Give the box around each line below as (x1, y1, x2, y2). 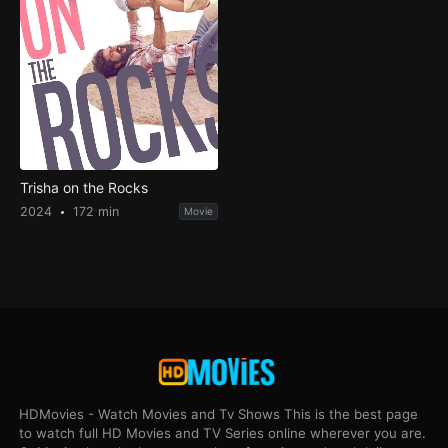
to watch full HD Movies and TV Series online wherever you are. (19, 424, 427, 441)
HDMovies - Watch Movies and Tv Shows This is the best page (19, 405, 419, 422)
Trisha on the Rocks (19, 179, 148, 197)
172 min (68, 204, 119, 220)
